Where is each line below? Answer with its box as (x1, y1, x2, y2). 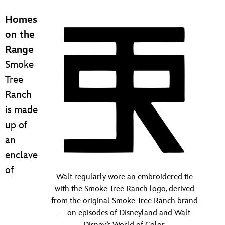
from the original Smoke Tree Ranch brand (51, 196, 198, 206)
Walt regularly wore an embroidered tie (56, 172, 193, 182)
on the (5, 28, 35, 41)
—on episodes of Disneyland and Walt (59, 208, 190, 218)
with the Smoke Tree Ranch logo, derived (55, 184, 194, 194)
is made (5, 103, 38, 116)
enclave (5, 149, 38, 161)
